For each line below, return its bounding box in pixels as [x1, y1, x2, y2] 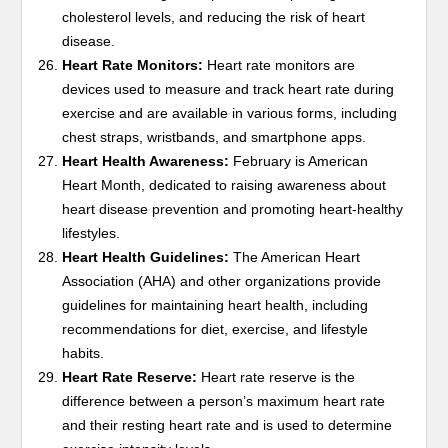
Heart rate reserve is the [197, 368, 356, 385]
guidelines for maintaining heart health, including [62, 296, 369, 313]
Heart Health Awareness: [62, 152, 230, 169]
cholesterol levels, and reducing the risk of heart [62, 8, 366, 25]
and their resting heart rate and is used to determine [62, 416, 393, 433]
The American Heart [229, 248, 361, 265]
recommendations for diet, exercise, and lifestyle [62, 320, 369, 337]
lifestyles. [62, 224, 121, 241]
